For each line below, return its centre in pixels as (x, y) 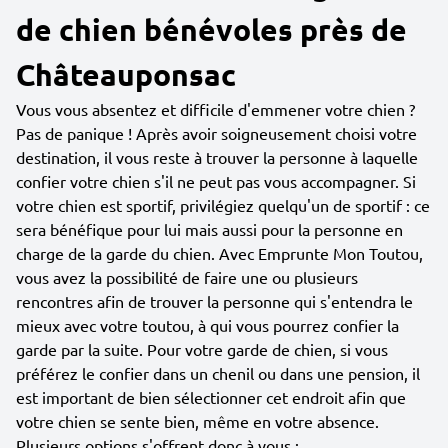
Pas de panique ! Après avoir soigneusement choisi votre (216, 133)
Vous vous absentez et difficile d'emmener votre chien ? (215, 109)
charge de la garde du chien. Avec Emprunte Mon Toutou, (219, 253)
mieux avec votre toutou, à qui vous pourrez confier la (207, 325)
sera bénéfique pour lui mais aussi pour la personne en (209, 229)
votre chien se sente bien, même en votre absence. (197, 421)
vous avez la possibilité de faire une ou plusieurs (187, 277)
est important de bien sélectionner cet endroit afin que (211, 397)
